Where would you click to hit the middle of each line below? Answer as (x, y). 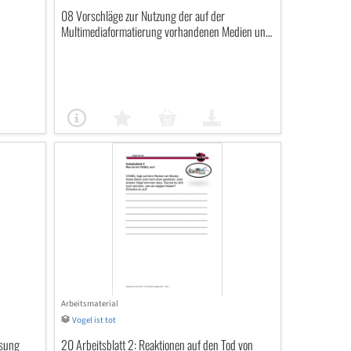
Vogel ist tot (94, 320)
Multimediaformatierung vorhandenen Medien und (166, 31)
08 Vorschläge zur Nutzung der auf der (143, 16)
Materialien (84, 47)
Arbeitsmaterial (89, 304)
